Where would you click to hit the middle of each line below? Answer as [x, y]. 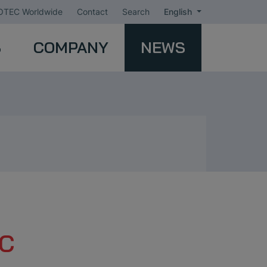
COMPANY [71, 47]
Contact [93, 12]
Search [136, 12]
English [179, 12]
